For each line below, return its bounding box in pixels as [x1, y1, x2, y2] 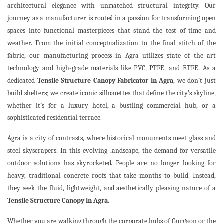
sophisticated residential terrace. [7, 113, 102, 122]
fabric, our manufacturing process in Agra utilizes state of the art [7, 51, 216, 60]
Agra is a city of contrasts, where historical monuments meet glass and [7, 134, 216, 143]
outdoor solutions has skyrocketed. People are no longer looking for [7, 159, 216, 168]
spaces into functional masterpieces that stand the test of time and [7, 26, 216, 35]
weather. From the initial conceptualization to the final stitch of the [7, 39, 216, 48]
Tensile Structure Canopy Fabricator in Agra [37, 76, 174, 85]
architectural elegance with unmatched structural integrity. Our [7, 1, 216, 10]
